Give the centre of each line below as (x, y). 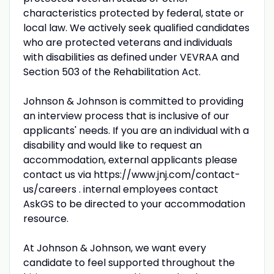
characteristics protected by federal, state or (133, 13)
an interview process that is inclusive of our (126, 116)
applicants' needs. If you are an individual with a (136, 130)
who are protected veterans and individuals (128, 42)
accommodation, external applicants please (130, 160)
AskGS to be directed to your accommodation (134, 204)
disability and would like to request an (112, 145)
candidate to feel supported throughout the (129, 262)
